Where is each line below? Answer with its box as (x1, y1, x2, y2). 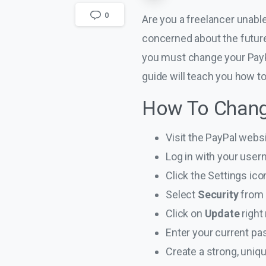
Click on (166, 207, 205, 220)
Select (166, 188, 198, 201)
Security (197, 188, 241, 201)
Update (204, 207, 242, 220)
